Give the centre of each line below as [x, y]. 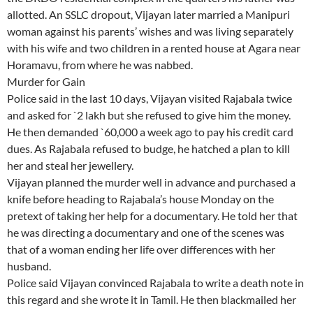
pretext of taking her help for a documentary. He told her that [152, 216]
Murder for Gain [46, 82]
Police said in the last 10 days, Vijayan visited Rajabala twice [150, 99]
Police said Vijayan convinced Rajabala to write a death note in [155, 283]
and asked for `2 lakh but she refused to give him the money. [149, 115]
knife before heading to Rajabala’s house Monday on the [140, 199]
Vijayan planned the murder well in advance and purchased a [151, 182]
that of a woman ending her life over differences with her [141, 249]
